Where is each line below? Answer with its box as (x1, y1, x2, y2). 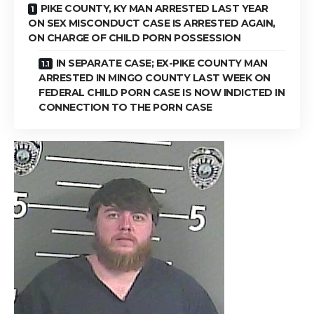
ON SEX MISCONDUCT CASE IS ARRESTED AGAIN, (28, 16, 275, 29)
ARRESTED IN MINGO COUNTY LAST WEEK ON (39, 71, 271, 84)
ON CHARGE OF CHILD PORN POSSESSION (28, 31, 240, 44)
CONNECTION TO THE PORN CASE (39, 100, 212, 114)
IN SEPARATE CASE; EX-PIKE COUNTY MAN (55, 56, 268, 69)
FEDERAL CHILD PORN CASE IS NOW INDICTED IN (39, 86, 285, 99)
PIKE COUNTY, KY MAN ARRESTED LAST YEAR (40, 1, 268, 15)
